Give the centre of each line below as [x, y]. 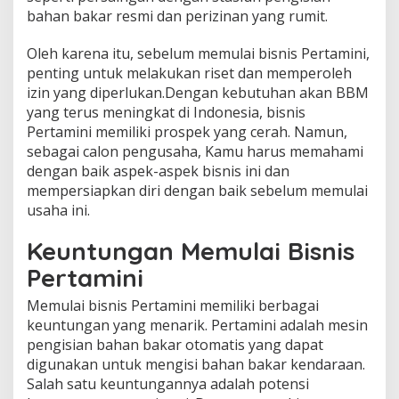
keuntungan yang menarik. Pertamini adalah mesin [197, 325]
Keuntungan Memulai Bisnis [191, 250]
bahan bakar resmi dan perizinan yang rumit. [177, 16]
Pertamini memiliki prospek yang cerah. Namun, [187, 131]
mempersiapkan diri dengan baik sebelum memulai [197, 190]
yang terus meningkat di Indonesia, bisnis [166, 112]
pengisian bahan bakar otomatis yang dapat [175, 344]
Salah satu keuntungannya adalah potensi [168, 383]
